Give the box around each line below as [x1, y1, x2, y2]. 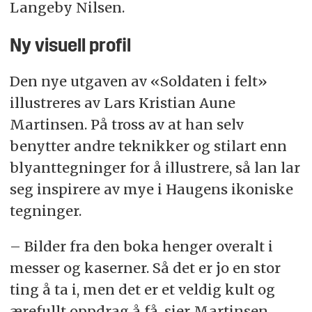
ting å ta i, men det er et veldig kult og [9, 280, 275, 298]
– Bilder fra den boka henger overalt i [9, 237, 273, 255]
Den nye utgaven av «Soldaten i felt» [9, 72, 267, 90]
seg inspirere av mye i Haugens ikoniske [9, 180, 293, 198]
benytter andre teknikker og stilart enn [9, 136, 287, 155]
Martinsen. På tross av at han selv [9, 115, 244, 133]
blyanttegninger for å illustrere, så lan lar [9, 158, 300, 176]
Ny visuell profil [9, 38, 131, 56]
